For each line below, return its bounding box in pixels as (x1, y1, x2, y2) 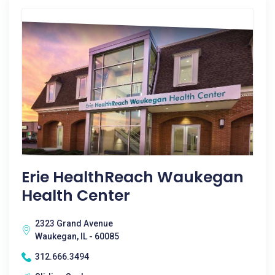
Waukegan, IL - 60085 (35, 231, 119, 241)
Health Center (21, 185, 130, 206)
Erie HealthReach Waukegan (21, 166, 244, 188)
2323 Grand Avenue (35, 219, 113, 228)
